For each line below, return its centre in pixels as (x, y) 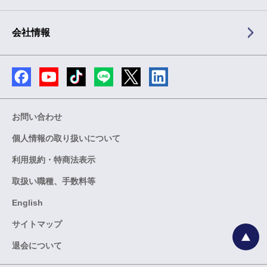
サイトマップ (37, 224)
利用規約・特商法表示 (54, 160)
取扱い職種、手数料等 (54, 181)
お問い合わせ (37, 117)
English (27, 203)
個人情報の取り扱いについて (66, 139)
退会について (37, 246)
